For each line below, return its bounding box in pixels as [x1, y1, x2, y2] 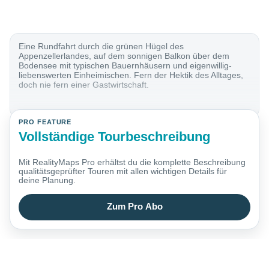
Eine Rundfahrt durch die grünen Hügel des [19, 41, 184, 52]
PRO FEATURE [19, 118, 72, 126]
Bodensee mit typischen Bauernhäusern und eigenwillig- [19, 61, 232, 71]
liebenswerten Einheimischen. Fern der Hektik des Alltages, [19, 70, 244, 80]
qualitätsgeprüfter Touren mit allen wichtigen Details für [19, 166, 228, 177]
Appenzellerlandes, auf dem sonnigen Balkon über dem [19, 51, 230, 61]
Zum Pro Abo [106, 202, 163, 212]
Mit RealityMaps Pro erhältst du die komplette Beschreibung [19, 157, 246, 168]
